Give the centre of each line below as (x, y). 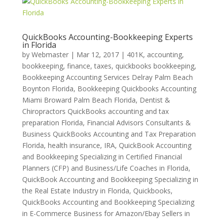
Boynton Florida (48, 89)
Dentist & (155, 100)
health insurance (74, 145)
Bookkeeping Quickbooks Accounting (137, 89)
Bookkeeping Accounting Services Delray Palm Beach (107, 77)
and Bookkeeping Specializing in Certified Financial (102, 157)
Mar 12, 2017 (97, 55)
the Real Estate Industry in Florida (75, 191)
